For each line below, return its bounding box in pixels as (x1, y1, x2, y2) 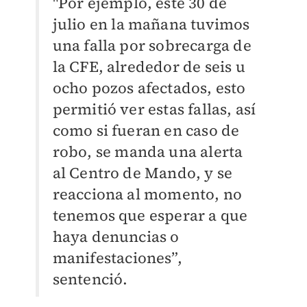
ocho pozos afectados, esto (52, 77, 246, 99)
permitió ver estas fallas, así (52, 99, 256, 120)
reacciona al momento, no (52, 184, 243, 205)
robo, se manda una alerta (52, 141, 243, 162)
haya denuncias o (52, 226, 180, 247)
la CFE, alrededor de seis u (52, 56, 245, 77)
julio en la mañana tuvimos (52, 14, 250, 35)
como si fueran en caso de (52, 120, 240, 141)
